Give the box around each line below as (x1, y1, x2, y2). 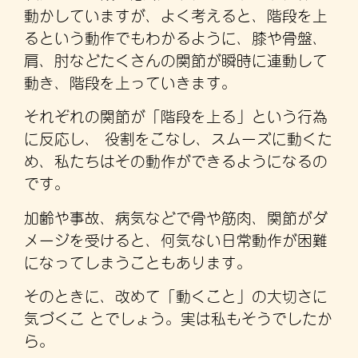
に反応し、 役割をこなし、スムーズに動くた (24, 127, 332, 148)
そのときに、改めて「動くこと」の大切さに (24, 284, 328, 305)
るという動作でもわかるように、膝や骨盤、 (24, 26, 328, 47)
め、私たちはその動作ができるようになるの (24, 149, 328, 170)
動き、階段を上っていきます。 (24, 71, 237, 92)
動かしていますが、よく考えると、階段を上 (24, 4, 328, 25)
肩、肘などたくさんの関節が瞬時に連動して (24, 49, 328, 70)
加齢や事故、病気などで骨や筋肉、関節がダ (24, 205, 328, 226)
